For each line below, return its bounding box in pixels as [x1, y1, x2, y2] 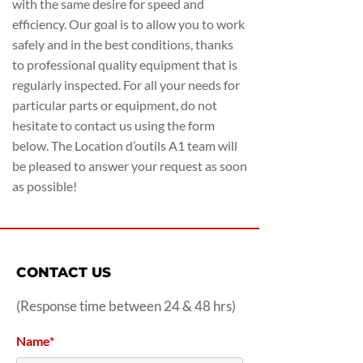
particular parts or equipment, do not [12, 97, 217, 113]
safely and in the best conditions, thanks [12, 36, 233, 52]
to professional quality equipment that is [12, 57, 237, 72]
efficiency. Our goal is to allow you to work [12, 16, 245, 32]
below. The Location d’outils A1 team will [12, 138, 237, 153]
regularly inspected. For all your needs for [12, 77, 240, 92]
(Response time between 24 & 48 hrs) [16, 297, 236, 314]
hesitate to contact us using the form [12, 117, 215, 133]
